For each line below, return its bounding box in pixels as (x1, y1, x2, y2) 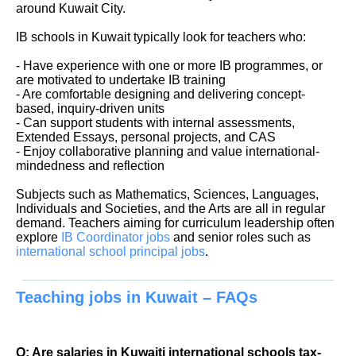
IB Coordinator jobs (61, 230, 170, 244)
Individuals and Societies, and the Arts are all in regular (16, 201, 325, 215)
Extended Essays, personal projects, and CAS (16, 130, 276, 144)
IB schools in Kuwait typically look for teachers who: (16, 29, 306, 44)
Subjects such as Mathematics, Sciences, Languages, (16, 187, 319, 201)
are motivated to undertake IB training (16, 72, 226, 87)
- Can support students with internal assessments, (16, 115, 295, 130)
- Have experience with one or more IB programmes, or (16, 58, 323, 72)
